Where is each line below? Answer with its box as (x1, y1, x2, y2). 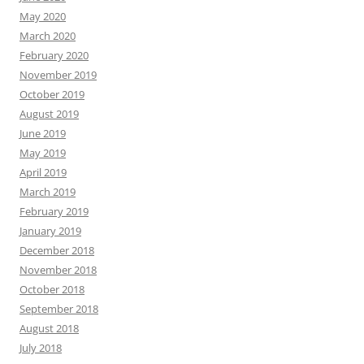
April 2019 (19, 165, 67, 180)
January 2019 (19, 223, 81, 238)
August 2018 (19, 321, 79, 336)
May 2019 (19, 145, 66, 160)
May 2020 (19, 9, 66, 24)
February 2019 (19, 204, 89, 219)
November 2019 (19, 67, 97, 82)
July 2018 (19, 340, 62, 355)
